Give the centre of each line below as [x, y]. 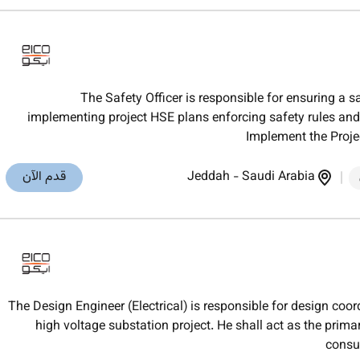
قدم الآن [45, 178]
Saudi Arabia [278, 178]
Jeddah [209, 178]
